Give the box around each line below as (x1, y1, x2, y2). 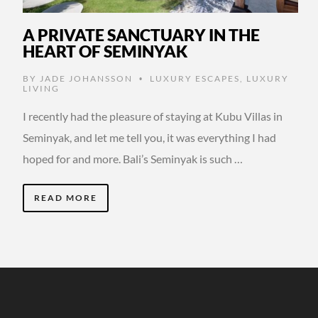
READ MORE (34, 192, 97, 203)
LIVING (23, 82, 60, 94)
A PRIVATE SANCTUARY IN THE (23, 24, 260, 45)
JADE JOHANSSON (40, 72, 133, 84)
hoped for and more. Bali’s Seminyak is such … (23, 151, 243, 165)
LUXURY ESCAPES (150, 72, 240, 84)
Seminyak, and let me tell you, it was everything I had (23, 130, 276, 144)
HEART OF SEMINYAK (23, 40, 187, 61)
